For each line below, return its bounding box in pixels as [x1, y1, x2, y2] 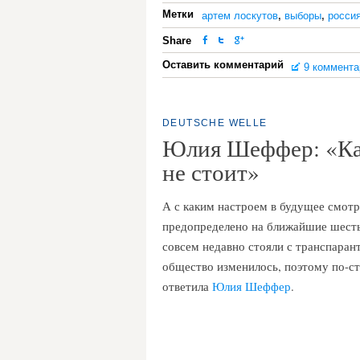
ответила [162, 278, 212, 294]
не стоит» [162, 156, 260, 187]
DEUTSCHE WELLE [162, 117, 268, 129]
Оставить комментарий [162, 59, 284, 71]
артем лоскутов [202, 10, 278, 22]
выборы [284, 10, 321, 22]
